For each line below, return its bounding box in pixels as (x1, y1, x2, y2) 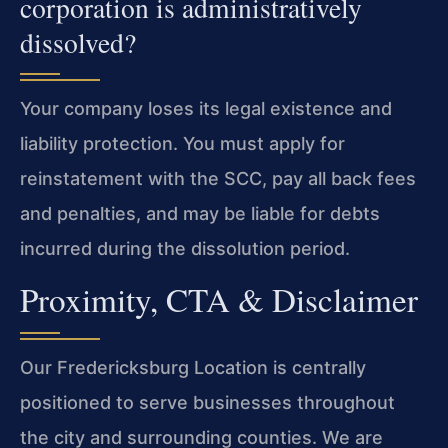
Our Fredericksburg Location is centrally (20, 357, 366, 379)
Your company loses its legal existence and (20, 98, 392, 120)
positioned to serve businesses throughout (20, 392, 395, 414)
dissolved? (20, 24, 136, 62)
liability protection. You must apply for (20, 133, 345, 155)
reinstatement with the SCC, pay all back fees (20, 168, 416, 190)
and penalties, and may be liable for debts (20, 203, 380, 225)
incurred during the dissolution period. (20, 238, 350, 260)
